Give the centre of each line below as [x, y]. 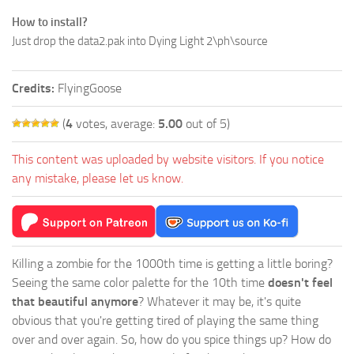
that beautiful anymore [75, 302]
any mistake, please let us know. [98, 179]
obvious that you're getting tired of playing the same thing [165, 321]
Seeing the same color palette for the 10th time [140, 283]
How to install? [50, 23]
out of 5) [206, 124]
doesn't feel [300, 283]
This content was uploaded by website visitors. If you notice [168, 160]
